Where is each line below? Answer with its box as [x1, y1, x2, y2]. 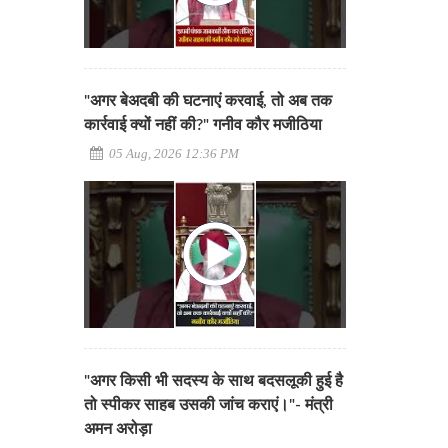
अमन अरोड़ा [83, 421, 152, 438]
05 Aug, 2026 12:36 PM [105, 145, 239, 161]
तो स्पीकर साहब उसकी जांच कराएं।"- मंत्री [83, 397, 333, 414]
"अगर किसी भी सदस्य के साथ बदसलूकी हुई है [83, 373, 343, 390]
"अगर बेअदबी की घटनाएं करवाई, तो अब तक [83, 92, 332, 109]
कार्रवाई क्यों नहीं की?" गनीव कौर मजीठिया [83, 116, 322, 133]
